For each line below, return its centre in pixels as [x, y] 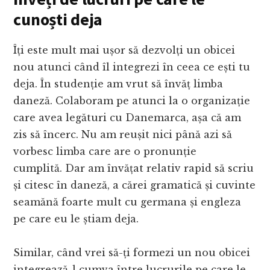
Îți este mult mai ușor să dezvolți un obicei [124, 50]
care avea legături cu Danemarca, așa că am [127, 118]
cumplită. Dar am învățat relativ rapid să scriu [134, 168]
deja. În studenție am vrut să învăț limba [118, 84]
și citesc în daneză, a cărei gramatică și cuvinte [135, 185]
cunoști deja [58, 20]
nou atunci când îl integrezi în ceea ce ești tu [132, 67]
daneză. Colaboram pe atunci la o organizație [132, 101]
